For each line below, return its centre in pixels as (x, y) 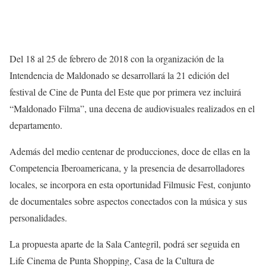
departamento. (36, 125)
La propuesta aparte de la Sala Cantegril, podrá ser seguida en (125, 244)
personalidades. (38, 218)
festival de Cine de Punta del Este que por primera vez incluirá (125, 92)
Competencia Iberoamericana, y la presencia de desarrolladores (127, 168)
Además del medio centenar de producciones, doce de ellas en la (130, 151)
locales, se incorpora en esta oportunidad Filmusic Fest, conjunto (130, 185)
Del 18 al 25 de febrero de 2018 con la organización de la (117, 59)
